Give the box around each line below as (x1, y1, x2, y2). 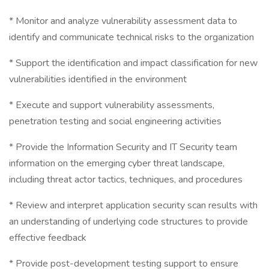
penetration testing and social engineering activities (9, 115, 222, 128)
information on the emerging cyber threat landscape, (9, 157, 225, 170)
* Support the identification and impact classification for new (9, 56, 258, 70)
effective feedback (9, 231, 86, 244)
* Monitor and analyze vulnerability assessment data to (9, 14, 237, 28)
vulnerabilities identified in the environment (9, 73, 187, 86)
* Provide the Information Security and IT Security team (9, 141, 237, 154)
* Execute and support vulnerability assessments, (9, 98, 214, 112)
